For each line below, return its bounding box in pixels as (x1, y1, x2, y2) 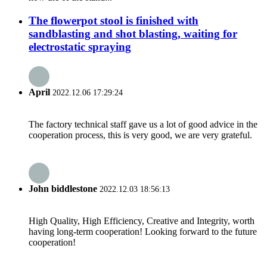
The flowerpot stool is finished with (29, 14, 198, 27)
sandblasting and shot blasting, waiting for (29, 27, 237, 40)
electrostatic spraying (29, 40, 131, 53)
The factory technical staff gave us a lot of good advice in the (29, 119, 257, 130)
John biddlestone (29, 183, 100, 194)
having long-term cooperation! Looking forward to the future (29, 226, 257, 237)
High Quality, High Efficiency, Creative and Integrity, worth (29, 216, 254, 226)
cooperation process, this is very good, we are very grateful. (29, 130, 252, 141)
